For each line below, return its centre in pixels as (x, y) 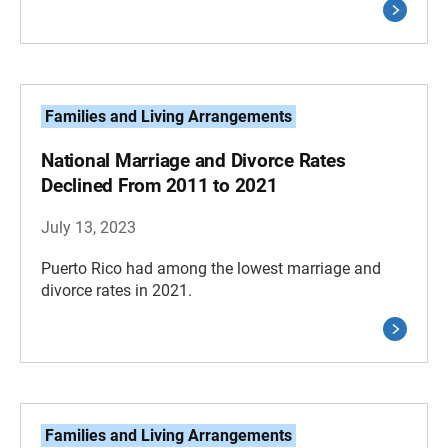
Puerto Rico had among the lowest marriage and (211, 268)
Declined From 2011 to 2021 (159, 185)
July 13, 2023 (88, 227)
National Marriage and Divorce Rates (193, 160)
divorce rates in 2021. (116, 290)
